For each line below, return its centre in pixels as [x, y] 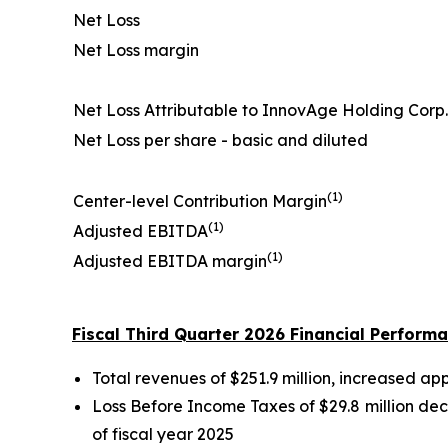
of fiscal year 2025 [163, 434]
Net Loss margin [136, 50]
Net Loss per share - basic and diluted [220, 140]
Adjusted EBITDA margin [170, 261]
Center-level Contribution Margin [200, 201]
